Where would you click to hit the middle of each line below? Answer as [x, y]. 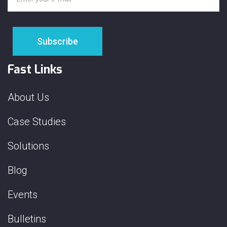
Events [23, 195]
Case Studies [37, 122]
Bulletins [27, 219]
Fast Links [35, 70]
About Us [28, 98]
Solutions [28, 146]
